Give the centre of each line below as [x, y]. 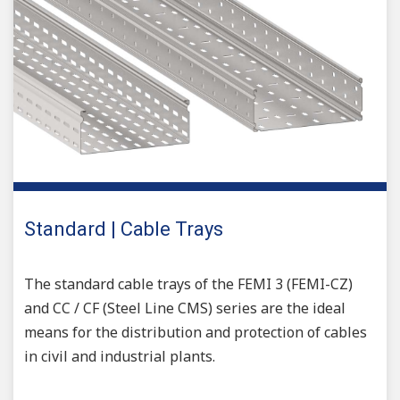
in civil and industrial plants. [120, 356]
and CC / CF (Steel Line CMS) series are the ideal [185, 308]
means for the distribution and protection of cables [196, 332]
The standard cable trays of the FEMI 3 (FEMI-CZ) [188, 283]
